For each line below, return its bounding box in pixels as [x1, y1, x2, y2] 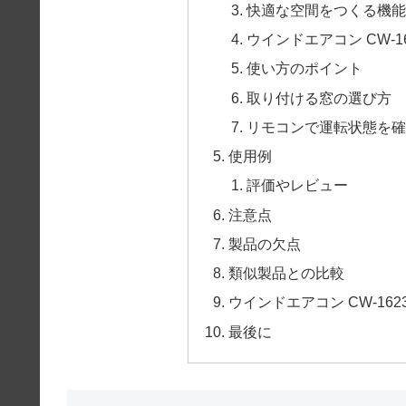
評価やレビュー [246, 177, 348, 194]
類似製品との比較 [228, 265, 345, 282]
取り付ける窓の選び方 [246, 89, 391, 106]
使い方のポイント [246, 60, 362, 77]
